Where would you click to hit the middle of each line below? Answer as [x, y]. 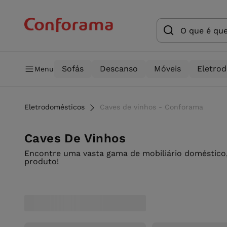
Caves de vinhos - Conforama [152, 107]
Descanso [119, 69]
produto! [42, 161]
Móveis [167, 69]
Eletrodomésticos [54, 107]
